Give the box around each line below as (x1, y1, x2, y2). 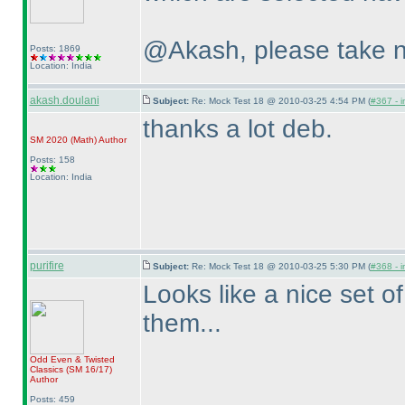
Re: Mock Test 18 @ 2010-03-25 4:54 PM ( (191, 96, 371, 106)
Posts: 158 (29, 155, 75, 165)
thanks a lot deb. (142, 115, 333, 143)
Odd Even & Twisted (29, 354, 115, 364)
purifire (29, 259, 64, 272)
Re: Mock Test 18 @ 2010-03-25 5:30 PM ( (191, 261, 371, 271)
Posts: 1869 (29, 43, 80, 53)
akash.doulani (29, 94, 99, 107)
